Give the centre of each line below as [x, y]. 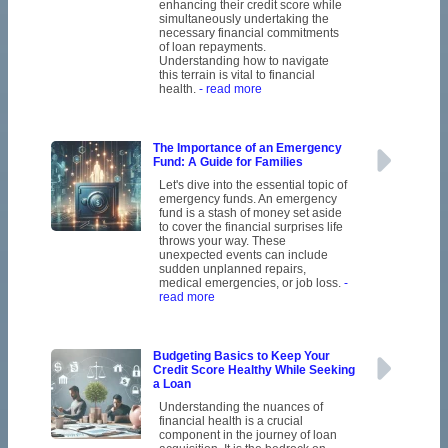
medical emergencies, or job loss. [251, 283]
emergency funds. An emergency [247, 199]
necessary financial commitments [248, 33]
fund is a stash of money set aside [250, 213]
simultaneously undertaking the [243, 19]
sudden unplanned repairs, [232, 269]
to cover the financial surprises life [250, 227]
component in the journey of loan [247, 435]
